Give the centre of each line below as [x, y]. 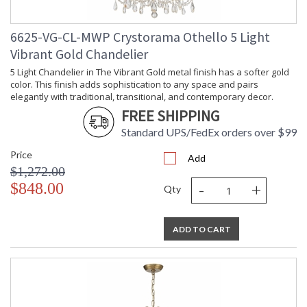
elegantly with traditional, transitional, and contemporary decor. [142, 97]
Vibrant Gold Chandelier [79, 54]
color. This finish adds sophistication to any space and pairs [134, 85]
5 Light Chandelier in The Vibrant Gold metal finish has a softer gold [150, 72]
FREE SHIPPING [170, 116]
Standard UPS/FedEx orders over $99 [209, 132]
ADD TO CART [201, 230]
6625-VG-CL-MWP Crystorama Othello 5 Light [140, 37]
